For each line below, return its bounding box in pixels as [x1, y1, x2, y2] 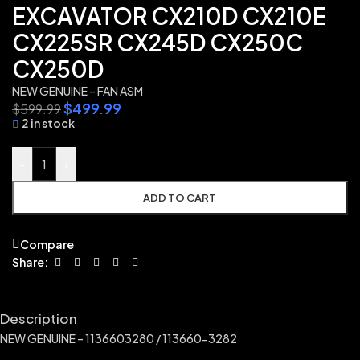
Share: [12, 255, 48, 270]
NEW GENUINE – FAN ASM [12, 84, 143, 98]
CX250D [12, 55, 104, 83]
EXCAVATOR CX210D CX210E [12, 2, 326, 30]
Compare [20, 237, 74, 252]
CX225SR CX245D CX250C [12, 28, 303, 56]
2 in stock [22, 116, 76, 130]
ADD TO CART [143, 191, 217, 204]
